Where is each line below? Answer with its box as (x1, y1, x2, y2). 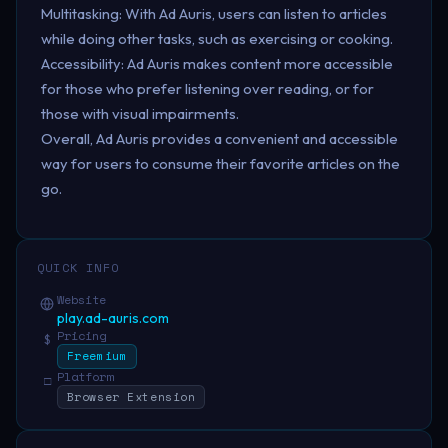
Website (57, 291, 106, 309)
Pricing (57, 327, 106, 345)
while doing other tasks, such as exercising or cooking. (41, 28, 393, 48)
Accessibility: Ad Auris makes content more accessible (41, 53, 393, 73)
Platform (57, 367, 113, 385)
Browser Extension (66, 387, 196, 405)
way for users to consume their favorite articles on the (41, 153, 400, 173)
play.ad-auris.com (57, 309, 169, 328)
